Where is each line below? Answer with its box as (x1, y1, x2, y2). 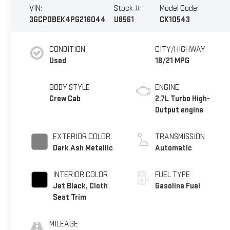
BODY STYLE (49, 82, 90, 92)
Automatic (155, 143, 193, 153)
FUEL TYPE (155, 169, 190, 180)
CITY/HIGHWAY (155, 44, 206, 54)
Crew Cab (49, 93, 81, 104)
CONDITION (49, 44, 85, 54)
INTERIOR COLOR (52, 169, 108, 180)
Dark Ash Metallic (52, 143, 113, 153)
